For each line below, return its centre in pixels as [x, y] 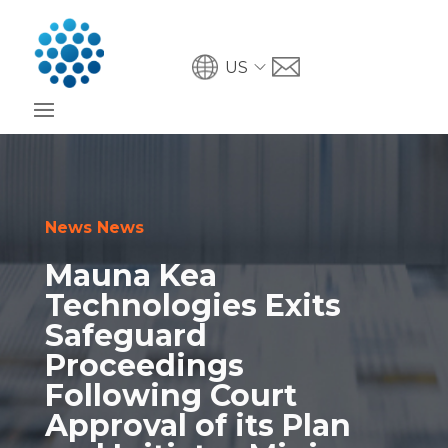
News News [94, 227]
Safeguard [125, 335]
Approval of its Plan [197, 425]
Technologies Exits [192, 305]
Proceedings [144, 365]
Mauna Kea [130, 275]
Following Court [170, 395]
